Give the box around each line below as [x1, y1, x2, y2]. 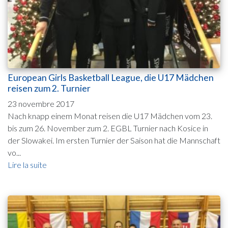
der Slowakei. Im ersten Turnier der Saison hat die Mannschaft [8, 135, 220, 145]
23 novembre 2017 [8, 98, 74, 108]
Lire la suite [8, 159, 47, 169]
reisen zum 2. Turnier [8, 82, 91, 94]
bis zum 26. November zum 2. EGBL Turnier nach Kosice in [8, 123, 208, 133]
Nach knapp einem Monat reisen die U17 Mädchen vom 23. [8, 110, 212, 121]
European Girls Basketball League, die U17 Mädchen [8, 72, 214, 83]
